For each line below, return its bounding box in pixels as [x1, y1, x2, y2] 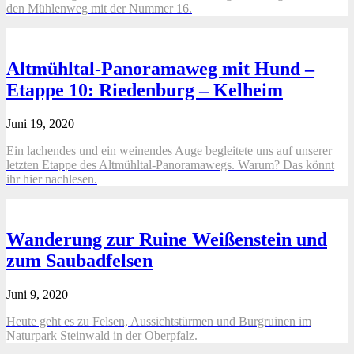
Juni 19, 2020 [6, 117, 74, 130]
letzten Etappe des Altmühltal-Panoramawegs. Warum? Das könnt [6, 158, 334, 171]
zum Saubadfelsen [6, 250, 153, 271]
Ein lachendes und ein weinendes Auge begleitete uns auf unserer [6, 144, 332, 157]
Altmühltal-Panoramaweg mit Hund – [6, 58, 314, 80]
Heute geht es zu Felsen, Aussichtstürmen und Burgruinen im [6, 314, 311, 328]
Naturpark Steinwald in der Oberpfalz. [6, 328, 198, 342]
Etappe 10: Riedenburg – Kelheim [6, 80, 283, 101]
